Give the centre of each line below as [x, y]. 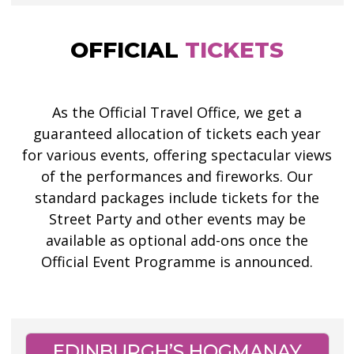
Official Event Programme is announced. [177, 262]
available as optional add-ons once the [177, 240]
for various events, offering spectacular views [177, 155]
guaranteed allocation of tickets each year [177, 134]
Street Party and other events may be [177, 219]
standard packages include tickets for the [177, 198]
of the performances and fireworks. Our [177, 176]
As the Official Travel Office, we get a [177, 112]
